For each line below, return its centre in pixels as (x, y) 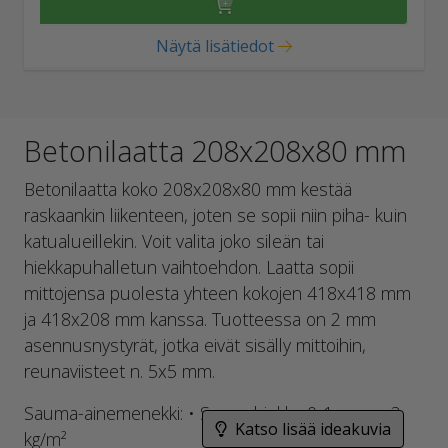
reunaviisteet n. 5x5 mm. (119, 370)
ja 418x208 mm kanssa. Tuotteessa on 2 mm (200, 318)
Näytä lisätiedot (214, 45)
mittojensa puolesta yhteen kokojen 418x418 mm (217, 292)
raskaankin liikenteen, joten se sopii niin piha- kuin (215, 214)
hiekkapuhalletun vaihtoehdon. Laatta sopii (189, 266)
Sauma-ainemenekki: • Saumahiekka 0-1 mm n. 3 (212, 412)
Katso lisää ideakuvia (313, 428)
